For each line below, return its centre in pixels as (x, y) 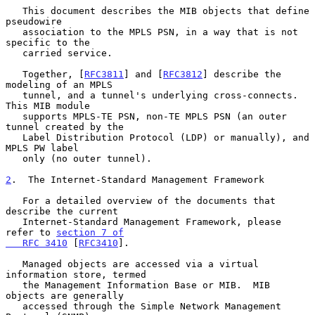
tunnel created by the (65, 127)
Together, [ (53, 74)
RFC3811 (104, 74)
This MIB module (48, 105)
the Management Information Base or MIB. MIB (14, 285)
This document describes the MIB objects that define (14, 11)
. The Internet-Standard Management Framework (138, 179)
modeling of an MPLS (59, 84)
